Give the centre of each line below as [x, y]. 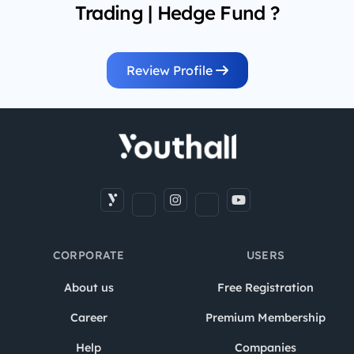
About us [88, 287]
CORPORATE [88, 255]
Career [88, 317]
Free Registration [265, 287]
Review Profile [171, 70]
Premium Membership [265, 317]
